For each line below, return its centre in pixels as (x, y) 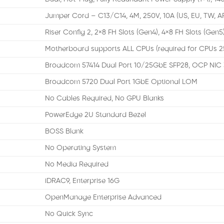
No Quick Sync (69, 214)
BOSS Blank (64, 132)
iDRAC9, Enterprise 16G (82, 181)
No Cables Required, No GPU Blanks (105, 99)
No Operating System (81, 148)
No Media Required (77, 165)
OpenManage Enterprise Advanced (103, 198)
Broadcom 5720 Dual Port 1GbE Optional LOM (121, 82)
